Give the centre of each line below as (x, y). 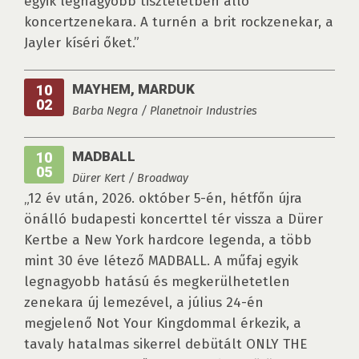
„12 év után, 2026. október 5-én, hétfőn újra (163, 199)
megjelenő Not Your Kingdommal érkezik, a (163, 324)
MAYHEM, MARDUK (133, 89)
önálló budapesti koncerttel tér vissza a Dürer (173, 220)
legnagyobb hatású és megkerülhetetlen (157, 282)
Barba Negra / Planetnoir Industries (165, 111)
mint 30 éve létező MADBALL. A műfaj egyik (161, 261)
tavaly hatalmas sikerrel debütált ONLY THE (165, 345)
